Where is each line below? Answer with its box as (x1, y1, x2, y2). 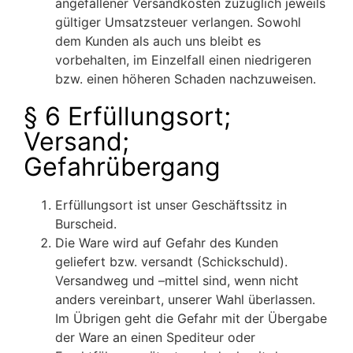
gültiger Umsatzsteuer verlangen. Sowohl (55, 14, 301, 31)
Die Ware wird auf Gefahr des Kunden (55, 235, 278, 251)
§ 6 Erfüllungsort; (24, 101, 231, 132)
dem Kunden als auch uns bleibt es (55, 33, 261, 50)
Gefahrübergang (24, 151, 221, 183)
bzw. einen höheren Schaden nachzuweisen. (55, 71, 316, 87)
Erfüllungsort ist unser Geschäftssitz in (55, 197, 287, 214)
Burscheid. (55, 216, 117, 232)
